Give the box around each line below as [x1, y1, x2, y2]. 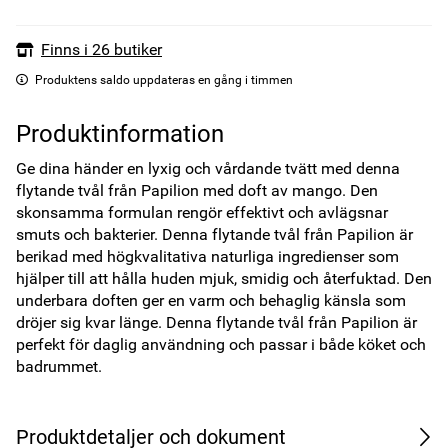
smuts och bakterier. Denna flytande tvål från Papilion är [16, 225, 413, 244]
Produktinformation [16, 120, 224, 148]
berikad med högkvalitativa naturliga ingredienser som [16, 247, 399, 266]
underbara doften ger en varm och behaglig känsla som [16, 291, 406, 310]
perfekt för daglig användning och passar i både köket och [16, 335, 426, 354]
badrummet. [16, 357, 102, 376]
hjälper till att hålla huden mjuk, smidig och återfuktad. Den [16, 269, 432, 288]
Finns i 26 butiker [41, 40, 162, 59]
